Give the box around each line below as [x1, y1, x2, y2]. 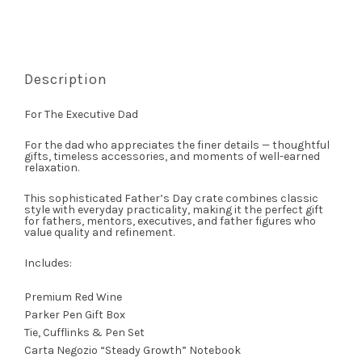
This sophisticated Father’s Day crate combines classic [24, 192, 318, 206]
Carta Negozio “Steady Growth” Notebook [24, 343, 241, 358]
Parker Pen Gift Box [24, 308, 125, 322]
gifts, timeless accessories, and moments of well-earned [24, 149, 320, 164]
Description [24, 70, 107, 89]
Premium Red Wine [24, 290, 122, 305]
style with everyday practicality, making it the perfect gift [24, 203, 323, 217]
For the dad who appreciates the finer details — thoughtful [24, 138, 330, 153]
